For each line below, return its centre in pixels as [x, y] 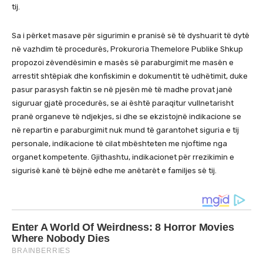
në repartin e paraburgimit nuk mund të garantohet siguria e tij [125, 130]
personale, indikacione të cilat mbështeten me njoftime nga [119, 143]
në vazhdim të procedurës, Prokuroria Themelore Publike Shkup [127, 49]
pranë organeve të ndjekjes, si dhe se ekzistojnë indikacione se [127, 116]
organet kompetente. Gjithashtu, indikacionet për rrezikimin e [123, 157]
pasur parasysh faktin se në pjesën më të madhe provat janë [122, 89]
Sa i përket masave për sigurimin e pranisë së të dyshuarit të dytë [131, 35]
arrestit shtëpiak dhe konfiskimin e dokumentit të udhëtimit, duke [130, 76]
